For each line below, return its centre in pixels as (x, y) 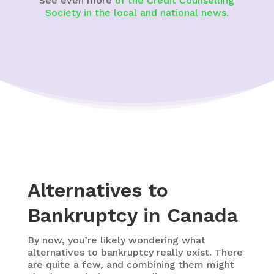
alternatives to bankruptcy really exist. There (135, 252)
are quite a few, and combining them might (131, 264)
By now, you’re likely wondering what (116, 240)
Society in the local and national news (135, 12)
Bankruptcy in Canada (132, 215)
